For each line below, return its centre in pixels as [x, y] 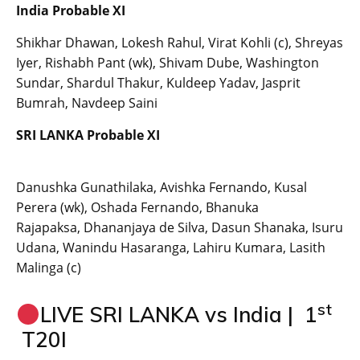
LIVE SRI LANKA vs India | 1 [178, 315]
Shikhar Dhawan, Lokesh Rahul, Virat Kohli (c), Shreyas [180, 43]
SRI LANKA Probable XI [88, 135]
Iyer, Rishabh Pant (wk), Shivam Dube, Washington [168, 63]
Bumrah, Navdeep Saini [87, 103]
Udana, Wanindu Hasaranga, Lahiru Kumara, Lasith [171, 248]
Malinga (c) [49, 268]
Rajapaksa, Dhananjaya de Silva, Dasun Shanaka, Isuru [180, 228]
